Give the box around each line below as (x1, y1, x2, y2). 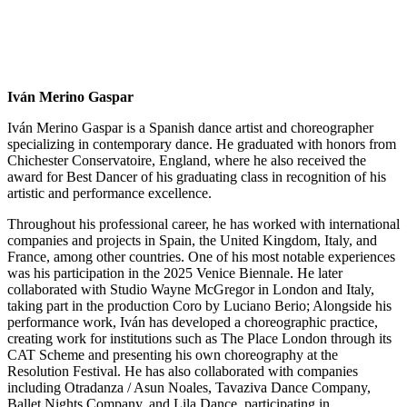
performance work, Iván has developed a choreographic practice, (7, 314, 378, 331)
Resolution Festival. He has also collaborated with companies (7, 363, 358, 380)
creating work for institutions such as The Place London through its (7, 331, 392, 347)
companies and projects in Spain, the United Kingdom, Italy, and (7, 233, 377, 249)
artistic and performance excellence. (7, 185, 212, 202)
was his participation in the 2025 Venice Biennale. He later (7, 265, 342, 282)
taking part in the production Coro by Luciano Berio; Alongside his (7, 298, 392, 314)
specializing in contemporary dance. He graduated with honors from (7, 136, 396, 153)
